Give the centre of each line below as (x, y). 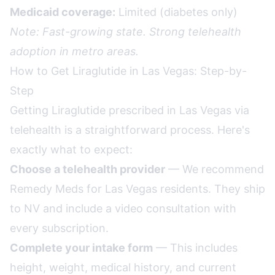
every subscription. (59, 228)
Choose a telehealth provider (87, 169)
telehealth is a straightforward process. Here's (130, 130)
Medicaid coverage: (63, 12)
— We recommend (215, 169)
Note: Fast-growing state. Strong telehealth (126, 32)
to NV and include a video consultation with (123, 208)
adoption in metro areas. (74, 51)
